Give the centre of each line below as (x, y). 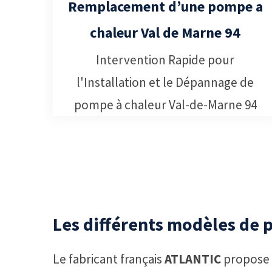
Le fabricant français (109, 259)
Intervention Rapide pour (165, 59)
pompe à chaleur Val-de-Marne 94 (165, 104)
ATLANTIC (193, 259)
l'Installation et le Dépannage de (165, 82)
